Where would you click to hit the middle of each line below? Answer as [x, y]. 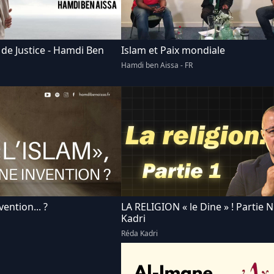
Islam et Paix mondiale [173, 50]
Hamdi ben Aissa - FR [157, 65]
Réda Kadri [139, 233]
